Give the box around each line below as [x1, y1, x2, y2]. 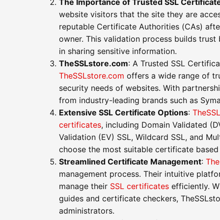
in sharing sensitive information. [59, 46, 177, 56]
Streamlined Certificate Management [59, 156, 201, 166]
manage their [59, 181, 110, 191]
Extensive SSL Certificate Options [59, 107, 188, 117]
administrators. [59, 205, 114, 216]
